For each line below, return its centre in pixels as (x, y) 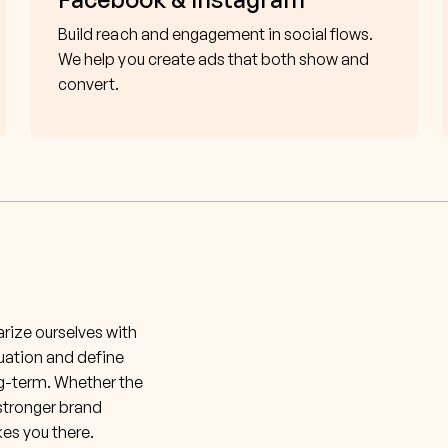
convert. (89, 83)
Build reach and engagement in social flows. (215, 33)
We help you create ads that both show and (213, 58)
